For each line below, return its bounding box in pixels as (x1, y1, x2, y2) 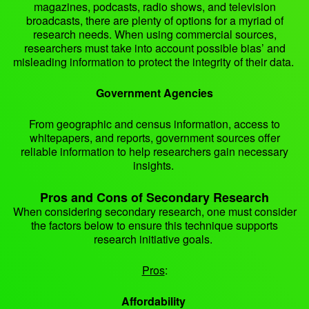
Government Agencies (96, 85, 213, 101)
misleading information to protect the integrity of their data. (12, 54, 297, 70)
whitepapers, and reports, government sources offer (29, 130, 280, 146)
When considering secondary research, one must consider (12, 203, 297, 220)
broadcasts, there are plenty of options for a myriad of (26, 12, 283, 29)
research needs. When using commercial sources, (32, 26, 277, 43)
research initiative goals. (94, 231, 215, 248)
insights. (132, 157, 177, 174)
